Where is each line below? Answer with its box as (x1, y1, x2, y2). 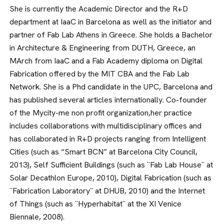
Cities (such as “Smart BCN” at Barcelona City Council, (9, 146, 198, 157)
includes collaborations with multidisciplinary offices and (9, 120, 202, 131)
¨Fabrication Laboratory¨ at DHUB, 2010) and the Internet (9, 185, 205, 196)
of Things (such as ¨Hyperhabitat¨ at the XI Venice (9, 198, 182, 209)
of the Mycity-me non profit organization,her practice (9, 107, 192, 118)
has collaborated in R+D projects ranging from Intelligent (9, 133, 206, 144)
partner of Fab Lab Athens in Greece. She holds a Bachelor (9, 29, 213, 40)
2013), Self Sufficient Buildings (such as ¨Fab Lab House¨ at (9, 159, 213, 170)
